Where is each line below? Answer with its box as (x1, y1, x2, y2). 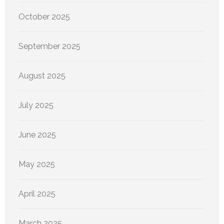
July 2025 (18, 100, 53, 110)
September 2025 (18, 41, 80, 51)
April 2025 (18, 189, 55, 199)
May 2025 (18, 159, 55, 169)
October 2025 (18, 12, 70, 22)
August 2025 (18, 71, 65, 81)
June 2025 (18, 130, 56, 140)
